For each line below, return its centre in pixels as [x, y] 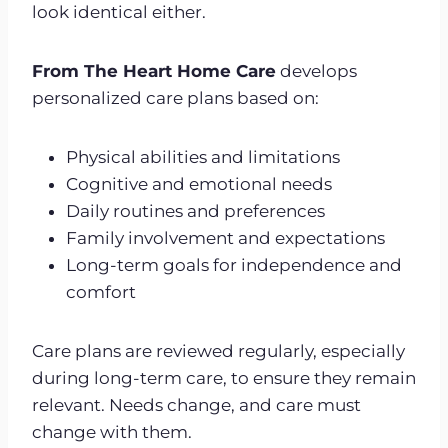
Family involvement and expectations [225, 237]
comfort [101, 291]
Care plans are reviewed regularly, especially [218, 350]
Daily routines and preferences [195, 210]
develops [316, 70]
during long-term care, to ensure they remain [224, 377]
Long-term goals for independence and [234, 264]
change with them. [112, 431]
